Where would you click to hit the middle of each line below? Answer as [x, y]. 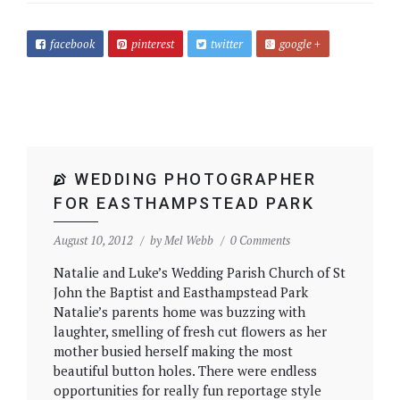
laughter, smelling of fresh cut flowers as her [190, 331]
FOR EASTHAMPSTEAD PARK [184, 203]
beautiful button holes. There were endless [185, 370]
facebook [72, 43]
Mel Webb [189, 240]
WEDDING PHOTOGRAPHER [195, 179]
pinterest [153, 43]
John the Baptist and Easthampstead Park [181, 292]
